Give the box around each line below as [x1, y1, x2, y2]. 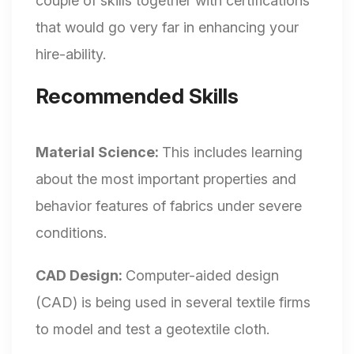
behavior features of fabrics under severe [36, 198, 302, 215]
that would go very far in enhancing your [36, 19, 299, 36]
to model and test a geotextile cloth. [36, 321, 269, 338]
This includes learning [162, 144, 303, 161]
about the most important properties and [36, 171, 296, 188]
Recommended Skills [36, 84, 239, 109]
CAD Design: [36, 267, 126, 284]
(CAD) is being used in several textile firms [36, 294, 311, 311]
